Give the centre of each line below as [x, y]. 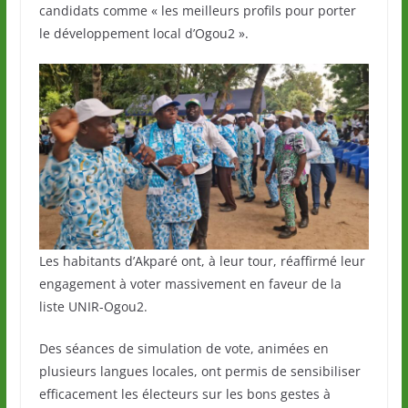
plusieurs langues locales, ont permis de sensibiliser [199, 371]
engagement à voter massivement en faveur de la [190, 283]
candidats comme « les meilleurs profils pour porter [197, 10]
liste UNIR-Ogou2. [93, 306]
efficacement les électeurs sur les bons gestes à [184, 393]
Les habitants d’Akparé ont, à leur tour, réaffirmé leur [202, 260]
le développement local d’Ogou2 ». [143, 33]
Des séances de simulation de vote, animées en [184, 348]
